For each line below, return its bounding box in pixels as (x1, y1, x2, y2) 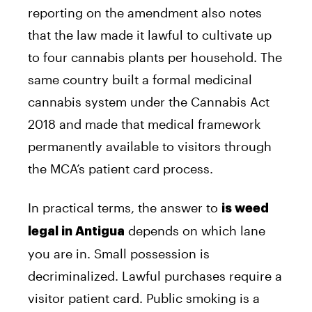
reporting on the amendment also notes (28, 5, 262, 21)
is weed (221, 202, 269, 215)
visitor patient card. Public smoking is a (28, 290, 260, 306)
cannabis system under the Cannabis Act (28, 94, 270, 110)
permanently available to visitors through (28, 139, 272, 155)
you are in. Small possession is (28, 246, 210, 262)
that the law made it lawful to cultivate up (28, 27, 272, 43)
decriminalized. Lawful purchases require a (28, 268, 282, 284)
